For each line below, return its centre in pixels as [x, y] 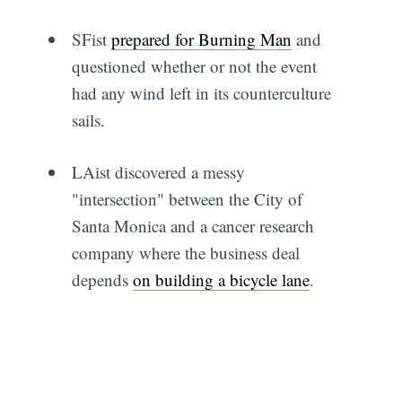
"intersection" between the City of [187, 199]
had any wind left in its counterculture [201, 92]
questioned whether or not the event [194, 66]
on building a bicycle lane [221, 280]
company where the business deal [185, 253]
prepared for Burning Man [201, 39]
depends [102, 280]
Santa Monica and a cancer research [192, 226]
